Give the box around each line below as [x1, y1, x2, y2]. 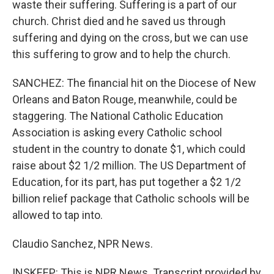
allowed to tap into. [12, 209, 103, 221]
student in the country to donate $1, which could [12, 143, 245, 155]
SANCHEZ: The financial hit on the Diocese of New [12, 76, 256, 89]
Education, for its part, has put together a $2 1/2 [12, 176, 241, 188]
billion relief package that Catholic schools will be [12, 192, 250, 205]
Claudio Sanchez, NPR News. [12, 237, 153, 250]
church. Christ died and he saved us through [12, 15, 226, 28]
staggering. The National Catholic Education [12, 109, 223, 122]
